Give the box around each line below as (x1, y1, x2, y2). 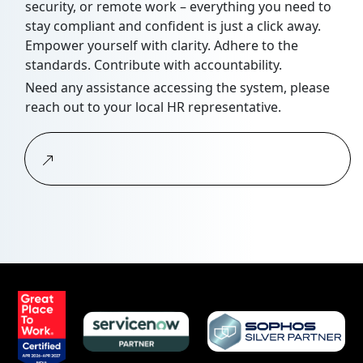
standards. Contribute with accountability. (25, 56, 282, 75)
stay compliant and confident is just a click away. (25, 17, 321, 36)
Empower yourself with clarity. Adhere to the (25, 36, 298, 55)
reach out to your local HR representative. (25, 98, 281, 117)
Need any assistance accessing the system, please (25, 79, 330, 97)
